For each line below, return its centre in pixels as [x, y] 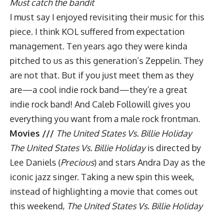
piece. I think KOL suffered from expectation [97, 31]
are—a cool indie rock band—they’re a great [99, 90]
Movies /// [33, 133]
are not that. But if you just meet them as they [102, 75]
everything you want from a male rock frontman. [105, 119]
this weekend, [38, 206]
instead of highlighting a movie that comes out [104, 191]
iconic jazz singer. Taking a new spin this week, [102, 177]
